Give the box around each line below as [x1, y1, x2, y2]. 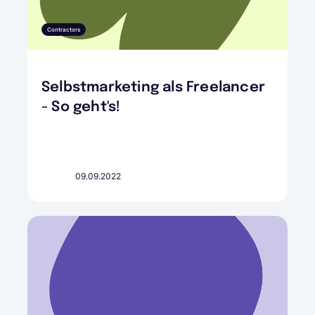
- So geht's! [41, 99, 121, 115]
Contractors [47, 25, 80, 33]
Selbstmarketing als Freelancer [41, 79, 265, 95]
